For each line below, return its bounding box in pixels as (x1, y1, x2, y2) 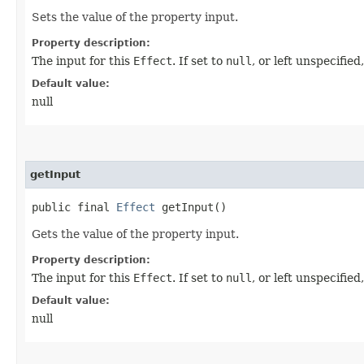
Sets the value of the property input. (32, 10, 238, 24)
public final (32, 200, 116, 214)
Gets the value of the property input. (32, 227, 239, 240)
